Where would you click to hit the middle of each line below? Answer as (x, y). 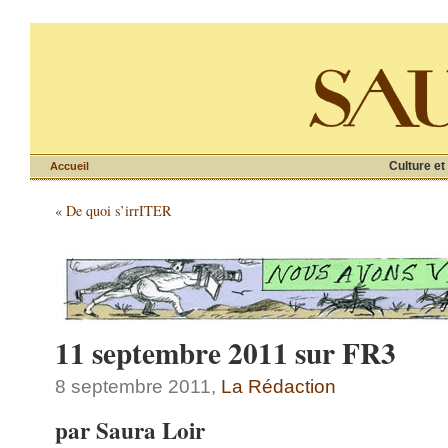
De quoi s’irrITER (119, 210)
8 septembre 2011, (138, 386)
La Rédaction (278, 386)
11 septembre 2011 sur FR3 (225, 352)
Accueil (69, 166)
